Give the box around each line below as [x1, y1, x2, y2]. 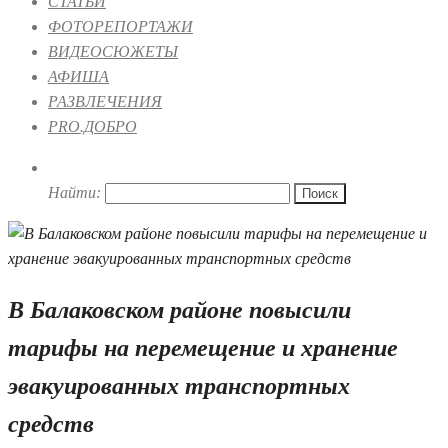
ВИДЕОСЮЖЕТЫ [48, 43, 178, 60]
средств [8, 410, 94, 437]
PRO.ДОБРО [48, 118, 137, 135]
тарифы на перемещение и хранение [8, 334, 398, 361]
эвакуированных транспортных [8, 372, 350, 399]
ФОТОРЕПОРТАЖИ [48, 18, 193, 35]
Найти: [48, 184, 101, 201]
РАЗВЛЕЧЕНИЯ [48, 93, 162, 110]
